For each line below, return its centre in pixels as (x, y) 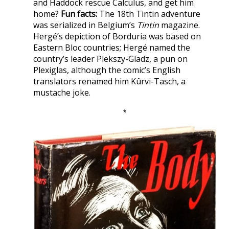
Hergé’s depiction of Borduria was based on (117, 36)
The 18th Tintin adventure (149, 14)
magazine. (179, 25)
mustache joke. (62, 92)
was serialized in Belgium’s (85, 25)
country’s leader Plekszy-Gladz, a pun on (110, 59)
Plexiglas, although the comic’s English (107, 70)
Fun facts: (79, 14)
